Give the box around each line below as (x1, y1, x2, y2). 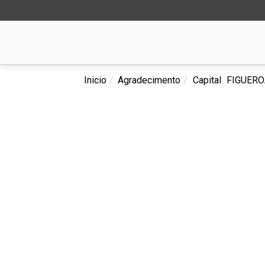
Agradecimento (118, 75, 180, 86)
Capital (193, 75, 221, 86)
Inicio (84, 75, 106, 86)
